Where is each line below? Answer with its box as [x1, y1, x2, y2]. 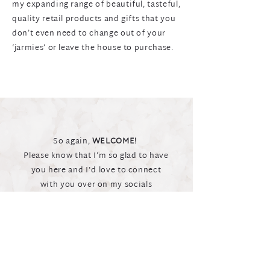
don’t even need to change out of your [12, 27, 166, 41]
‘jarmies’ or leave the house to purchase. [12, 41, 174, 55]
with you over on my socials [40, 178, 152, 192]
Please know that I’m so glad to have [24, 149, 169, 163]
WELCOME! [92, 134, 139, 149]
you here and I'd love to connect [31, 163, 162, 178]
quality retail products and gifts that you [12, 12, 176, 27]
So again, [53, 134, 92, 149]
